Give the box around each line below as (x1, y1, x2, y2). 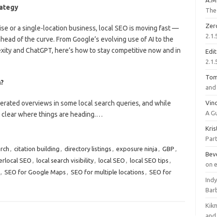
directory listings (64, 145, 111, 152)
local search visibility (36, 157, 93, 164)
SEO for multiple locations (70, 169, 144, 175)
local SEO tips (129, 157, 169, 164)
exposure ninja (116, 145, 157, 152)
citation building (14, 145, 60, 152)
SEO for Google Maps (4, 169, 66, 175)
